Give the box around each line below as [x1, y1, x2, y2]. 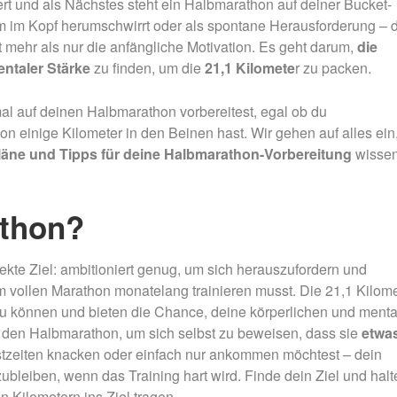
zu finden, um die [90, 58, 201, 78]
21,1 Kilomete [201, 58, 295, 78]
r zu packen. [295, 58, 371, 78]
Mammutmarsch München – [84, 49, 243, 66]
